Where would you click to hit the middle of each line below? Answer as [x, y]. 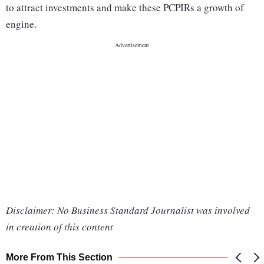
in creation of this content [60, 227]
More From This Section [59, 258]
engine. [21, 24]
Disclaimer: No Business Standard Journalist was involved [128, 210]
